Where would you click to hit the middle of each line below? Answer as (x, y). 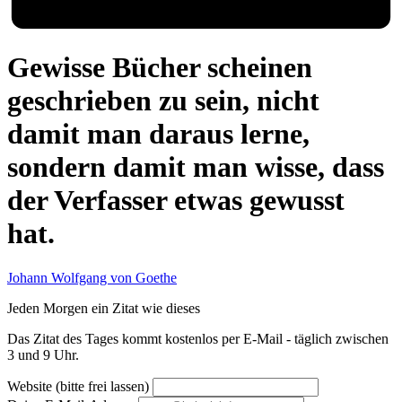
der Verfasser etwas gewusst (176, 201)
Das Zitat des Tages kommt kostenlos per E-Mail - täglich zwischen (198, 338)
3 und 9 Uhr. (43, 354)
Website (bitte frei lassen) (80, 386)
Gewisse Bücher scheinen (160, 68)
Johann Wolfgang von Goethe (92, 277)
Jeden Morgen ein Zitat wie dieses (104, 308)
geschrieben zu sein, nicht (163, 101)
